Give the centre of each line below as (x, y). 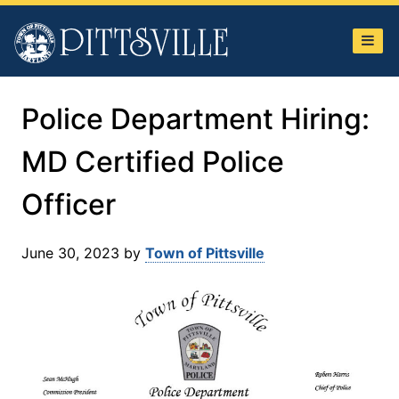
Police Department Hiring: (195, 119)
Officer (69, 204)
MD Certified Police (153, 162)
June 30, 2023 (70, 253)
